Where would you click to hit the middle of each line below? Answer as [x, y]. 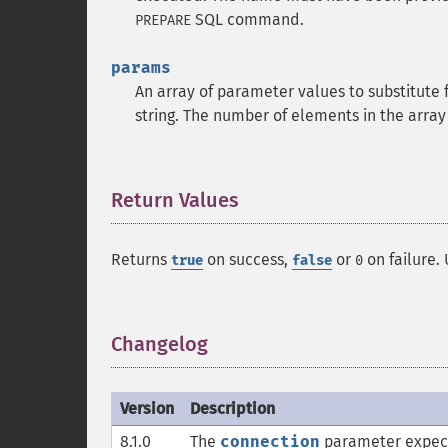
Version [147, 408]
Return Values [175, 200]
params [141, 67]
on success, [247, 259]
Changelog [159, 344]
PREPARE [163, 20]
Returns [141, 259]
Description [232, 408]
